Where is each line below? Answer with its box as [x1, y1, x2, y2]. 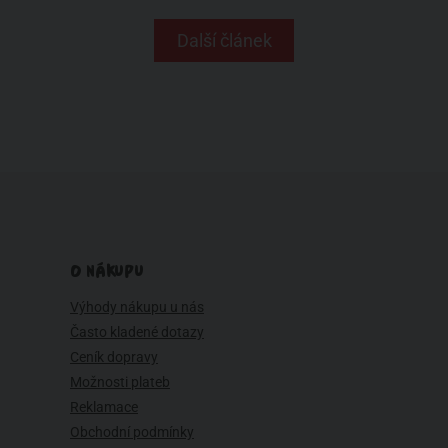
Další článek [176, 30, 272, 52]
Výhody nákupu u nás [70, 298, 204, 315]
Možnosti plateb [70, 373, 170, 390]
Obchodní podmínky [70, 423, 194, 440]
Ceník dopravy [70, 348, 158, 365]
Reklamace [70, 398, 138, 415]
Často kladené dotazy [70, 323, 204, 340]
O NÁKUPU [70, 261, 144, 281]
